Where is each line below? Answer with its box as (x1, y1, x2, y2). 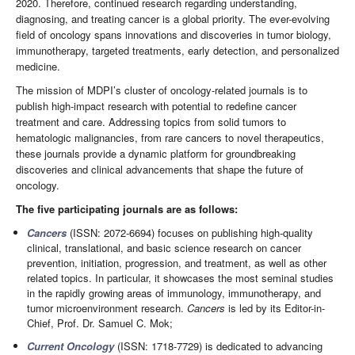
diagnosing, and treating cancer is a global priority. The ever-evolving (16, 11, 330, 27)
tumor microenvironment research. (27, 300, 188, 316)
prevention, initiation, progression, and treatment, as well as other (27, 255, 327, 271)
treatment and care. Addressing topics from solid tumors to (16, 114, 286, 130)
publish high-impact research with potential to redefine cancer (16, 98, 296, 114)
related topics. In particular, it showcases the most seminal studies (27, 270, 334, 286)
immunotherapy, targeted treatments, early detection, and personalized (16, 43, 339, 59)
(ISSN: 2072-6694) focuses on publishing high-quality (67, 225, 314, 241)
